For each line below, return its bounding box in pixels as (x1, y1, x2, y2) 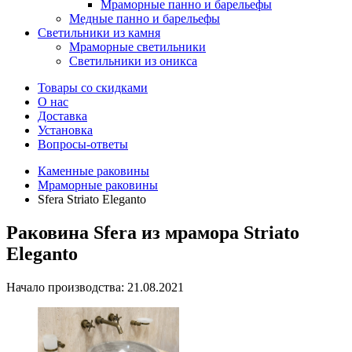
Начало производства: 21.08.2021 (6, 280, 184, 294)
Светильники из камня (38, 26, 160, 39)
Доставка (38, 109, 87, 123)
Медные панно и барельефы (69, 12, 220, 25)
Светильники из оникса (69, 54, 197, 68)
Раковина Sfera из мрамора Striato (6, 222, 299, 243)
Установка (38, 123, 93, 137)
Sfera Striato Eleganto (38, 192, 146, 206)
